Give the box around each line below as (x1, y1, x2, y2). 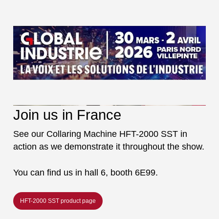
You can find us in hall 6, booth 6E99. (13, 167, 158, 177)
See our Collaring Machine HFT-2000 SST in (13, 129, 187, 139)
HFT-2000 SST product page (20, 197, 96, 204)
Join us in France (13, 107, 121, 123)
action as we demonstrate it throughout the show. (13, 141, 204, 152)
